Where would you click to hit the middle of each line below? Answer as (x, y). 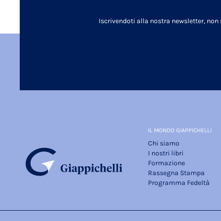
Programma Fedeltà (179, 183)
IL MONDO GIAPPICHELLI (180, 130)
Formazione (166, 163)
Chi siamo (164, 144)
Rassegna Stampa (176, 173)
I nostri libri (166, 153)
